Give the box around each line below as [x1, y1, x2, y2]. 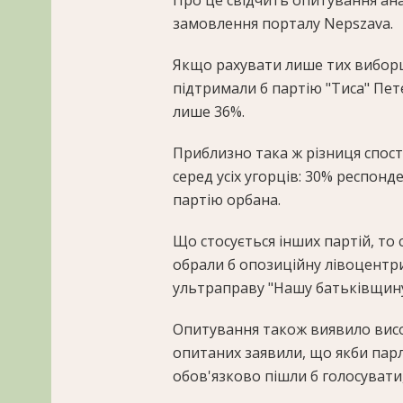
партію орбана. [173, 190, 281, 210]
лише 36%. [173, 102, 245, 122]
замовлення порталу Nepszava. [173, 13, 393, 34]
